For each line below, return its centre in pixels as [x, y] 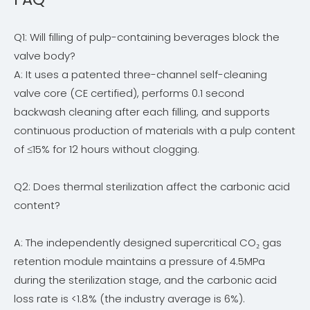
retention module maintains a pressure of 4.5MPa [139, 262]
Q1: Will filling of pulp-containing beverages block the [147, 37]
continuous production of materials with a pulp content [155, 131]
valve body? [45, 56]
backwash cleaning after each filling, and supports [142, 112]
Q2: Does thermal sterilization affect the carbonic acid [152, 187]
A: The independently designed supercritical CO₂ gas [148, 243]
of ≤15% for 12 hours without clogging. [107, 149]
